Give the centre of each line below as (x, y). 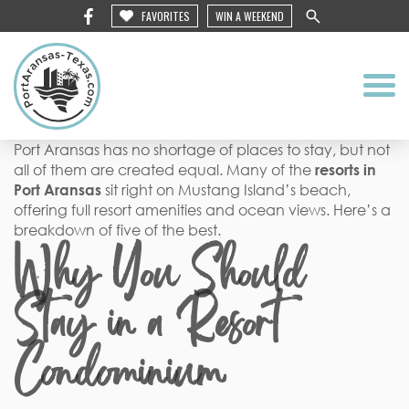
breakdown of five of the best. (117, 230)
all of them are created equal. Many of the (164, 170)
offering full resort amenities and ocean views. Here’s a (202, 210)
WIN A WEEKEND (250, 16)
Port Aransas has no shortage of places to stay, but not (202, 150)
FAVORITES (166, 16)
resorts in (346, 170)
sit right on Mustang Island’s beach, (226, 190)
